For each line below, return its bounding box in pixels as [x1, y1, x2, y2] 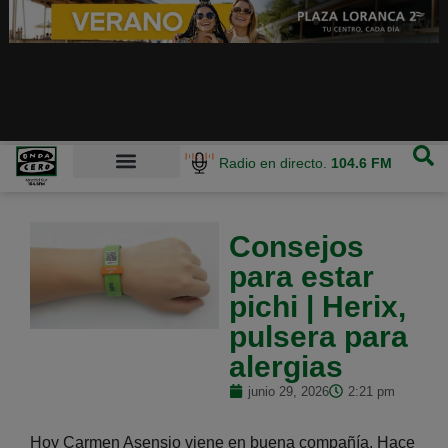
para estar [228, 259, 374, 293]
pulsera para [228, 319, 408, 353]
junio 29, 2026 [247, 383, 329, 399]
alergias [228, 349, 343, 383]
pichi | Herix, [228, 289, 406, 323]
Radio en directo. [219, 154, 332, 171]
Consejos [228, 229, 364, 263]
